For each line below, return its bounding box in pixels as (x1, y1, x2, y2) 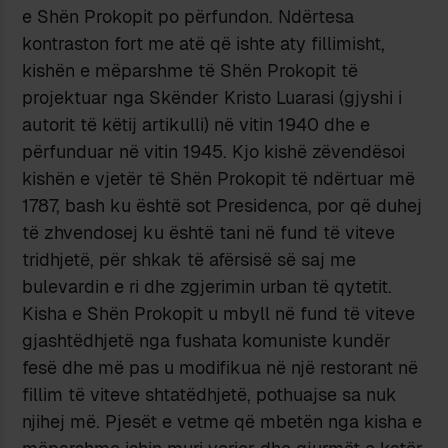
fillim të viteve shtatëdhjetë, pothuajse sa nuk (22, 382, 398, 406)
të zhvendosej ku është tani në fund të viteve (22, 220, 396, 244)
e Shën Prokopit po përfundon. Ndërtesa (22, 4, 355, 28)
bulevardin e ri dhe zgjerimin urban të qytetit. (22, 274, 393, 298)
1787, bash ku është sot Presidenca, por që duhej (22, 193, 423, 217)
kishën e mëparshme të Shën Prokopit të (22, 58, 359, 82)
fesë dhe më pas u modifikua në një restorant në (22, 355, 419, 379)
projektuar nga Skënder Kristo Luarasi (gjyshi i (22, 85, 403, 109)
